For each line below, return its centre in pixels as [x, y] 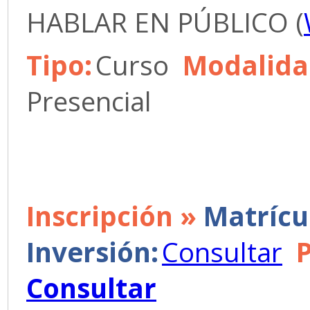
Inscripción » [115, 216]
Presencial [89, 101]
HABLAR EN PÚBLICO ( [165, 22]
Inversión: [92, 252]
